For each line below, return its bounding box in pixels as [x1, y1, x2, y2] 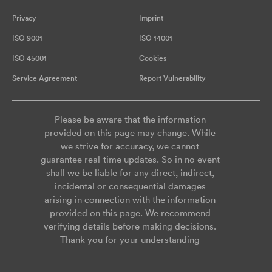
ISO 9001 [12, 33, 42, 43]
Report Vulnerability [139, 73, 206, 83]
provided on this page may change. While [44, 127, 216, 139]
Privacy [12, 13, 36, 23]
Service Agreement [12, 73, 77, 83]
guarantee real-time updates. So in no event [40, 154, 220, 166]
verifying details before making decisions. [44, 220, 216, 233]
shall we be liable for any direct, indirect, [46, 167, 214, 179]
